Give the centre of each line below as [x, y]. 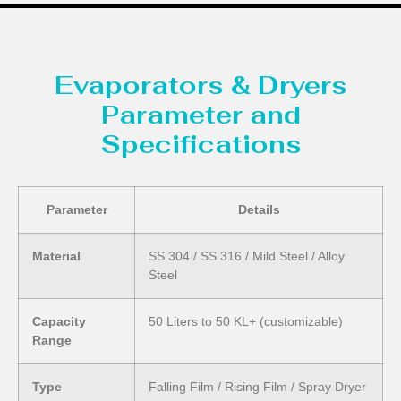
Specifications [200, 145]
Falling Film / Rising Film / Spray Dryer [257, 387]
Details [259, 210]
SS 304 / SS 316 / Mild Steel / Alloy [247, 256]
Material [56, 256]
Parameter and [200, 115]
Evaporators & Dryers [200, 85]
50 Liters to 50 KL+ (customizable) [246, 322]
